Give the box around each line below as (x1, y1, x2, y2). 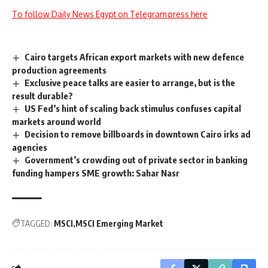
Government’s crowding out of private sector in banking (25, 154, 248, 165)
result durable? (12, 90, 73, 102)
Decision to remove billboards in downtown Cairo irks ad (25, 129, 251, 140)
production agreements (12, 65, 106, 76)
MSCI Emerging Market (75, 218, 163, 229)
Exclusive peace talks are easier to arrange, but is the (25, 77, 236, 89)
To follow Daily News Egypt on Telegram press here (12, 9, 208, 20)
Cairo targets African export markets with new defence (25, 51, 245, 63)
